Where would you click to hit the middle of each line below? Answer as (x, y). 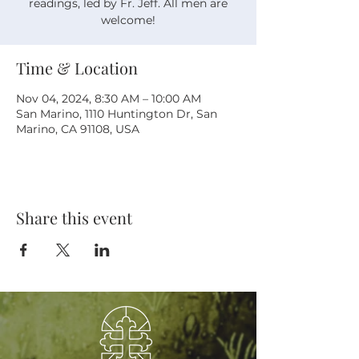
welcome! (128, 20)
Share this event (74, 218)
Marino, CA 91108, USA (78, 129)
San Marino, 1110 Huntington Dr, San (117, 114)
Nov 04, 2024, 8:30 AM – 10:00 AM (109, 99)
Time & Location (77, 68)
